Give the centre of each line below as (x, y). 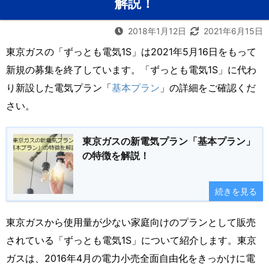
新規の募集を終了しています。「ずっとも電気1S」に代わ (131, 69)
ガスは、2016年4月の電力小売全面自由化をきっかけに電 (131, 258)
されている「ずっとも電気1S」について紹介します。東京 (131, 240)
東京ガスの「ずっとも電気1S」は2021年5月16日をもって (131, 51)
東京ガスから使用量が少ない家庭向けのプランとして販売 (131, 222)
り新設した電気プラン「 (59, 87)
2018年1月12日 (158, 31)
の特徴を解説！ (116, 155)
